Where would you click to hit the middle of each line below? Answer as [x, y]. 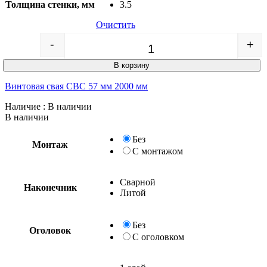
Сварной [138, 182]
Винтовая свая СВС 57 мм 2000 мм [76, 86]
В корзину [132, 65]
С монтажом [158, 151]
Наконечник [50, 187]
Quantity [167, 49]
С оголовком [158, 237]
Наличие [23, 106]
